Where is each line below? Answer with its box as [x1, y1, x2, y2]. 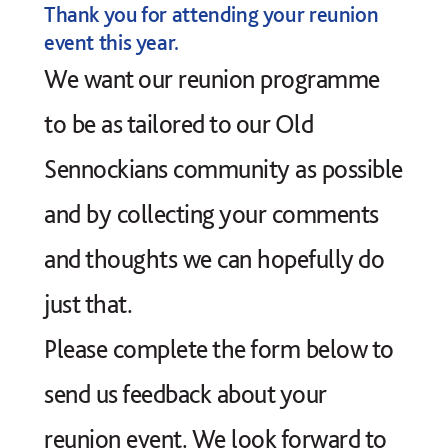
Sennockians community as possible [44, 153, 403, 184]
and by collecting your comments [44, 198, 379, 229]
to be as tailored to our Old [44, 108, 313, 139]
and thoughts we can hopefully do [44, 243, 384, 274]
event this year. [44, 29, 179, 55]
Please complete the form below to [44, 333, 394, 364]
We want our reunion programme [44, 63, 380, 94]
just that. [44, 288, 132, 319]
